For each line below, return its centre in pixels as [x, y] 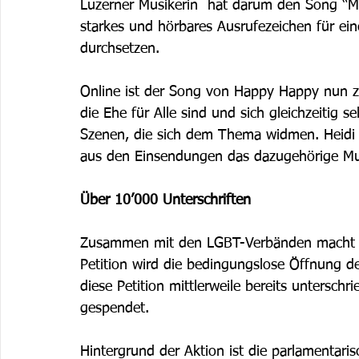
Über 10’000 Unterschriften [165, 200]
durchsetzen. [122, 48]
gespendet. [117, 308]
